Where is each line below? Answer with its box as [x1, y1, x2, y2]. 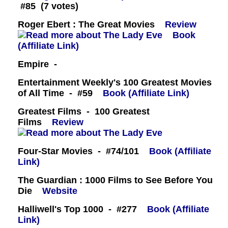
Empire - [18, 59, 62, 70]
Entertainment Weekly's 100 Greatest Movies [18, 77, 212, 88]
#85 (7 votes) [18, 1, 78, 12]
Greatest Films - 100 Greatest [18, 106, 150, 117]
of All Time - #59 [18, 88, 93, 99]
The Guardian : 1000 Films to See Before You [18, 175, 213, 186]
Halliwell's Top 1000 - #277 [18, 204, 137, 215]
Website [42, 186, 77, 196]
